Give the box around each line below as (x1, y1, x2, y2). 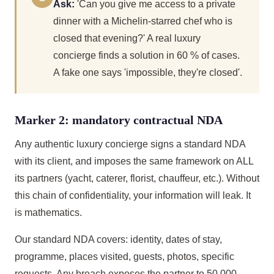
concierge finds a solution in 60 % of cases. (53, 50, 240, 61)
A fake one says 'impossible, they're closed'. (53, 67, 242, 78)
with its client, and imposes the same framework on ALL (15, 156, 253, 166)
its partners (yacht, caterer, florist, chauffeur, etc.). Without (15, 173, 259, 183)
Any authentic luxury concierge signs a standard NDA (15, 139, 245, 149)
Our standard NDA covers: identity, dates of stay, (15, 234, 222, 245)
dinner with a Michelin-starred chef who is (53, 16, 232, 26)
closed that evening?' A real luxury (53, 33, 201, 43)
